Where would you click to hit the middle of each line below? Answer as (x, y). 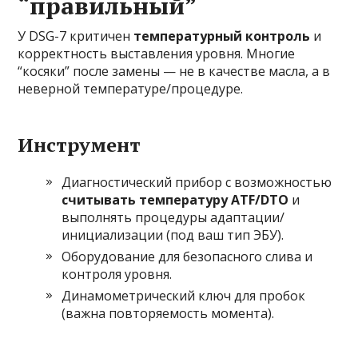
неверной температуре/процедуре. (131, 89)
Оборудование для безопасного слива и (187, 257)
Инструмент (80, 145)
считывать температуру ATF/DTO (175, 200)
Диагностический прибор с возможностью (197, 183)
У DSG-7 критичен (76, 36)
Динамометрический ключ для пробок (184, 296)
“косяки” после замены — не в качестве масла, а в (174, 72)
